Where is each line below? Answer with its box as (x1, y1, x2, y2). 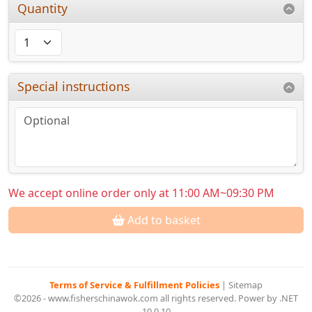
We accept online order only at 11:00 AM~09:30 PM (8, 185, 274, 201)
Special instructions (17, 78, 130, 95)
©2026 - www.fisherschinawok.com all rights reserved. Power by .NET (14, 292, 298, 305)
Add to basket (124, 212, 201, 228)
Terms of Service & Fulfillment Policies (49, 279, 221, 292)
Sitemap (228, 279, 263, 292)
